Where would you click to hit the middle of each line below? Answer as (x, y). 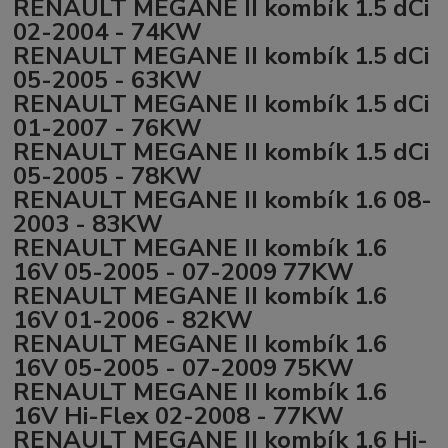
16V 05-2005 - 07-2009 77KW (184, 271)
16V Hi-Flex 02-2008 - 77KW (179, 415)
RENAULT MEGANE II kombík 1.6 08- (223, 199)
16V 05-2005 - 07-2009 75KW (184, 367)
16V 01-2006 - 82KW (133, 319)
